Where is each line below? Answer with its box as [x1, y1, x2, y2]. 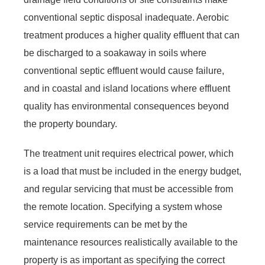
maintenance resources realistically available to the [24, 237, 238, 247]
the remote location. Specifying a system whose [24, 201, 222, 212]
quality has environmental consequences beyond [24, 101, 229, 111]
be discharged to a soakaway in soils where [24, 47, 206, 58]
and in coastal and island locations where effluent [24, 83, 230, 93]
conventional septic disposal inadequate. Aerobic [24, 12, 229, 22]
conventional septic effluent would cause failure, [24, 65, 224, 76]
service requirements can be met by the [24, 219, 188, 230]
